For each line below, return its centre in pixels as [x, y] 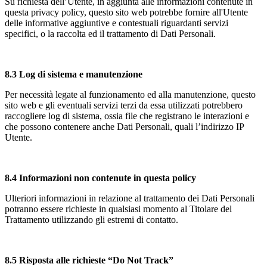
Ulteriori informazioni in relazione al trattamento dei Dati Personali [130, 198]
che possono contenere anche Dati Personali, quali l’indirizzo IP [124, 126]
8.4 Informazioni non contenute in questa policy [100, 178]
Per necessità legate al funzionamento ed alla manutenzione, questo [130, 94]
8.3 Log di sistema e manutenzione [74, 74]
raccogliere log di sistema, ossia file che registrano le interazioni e [127, 116]
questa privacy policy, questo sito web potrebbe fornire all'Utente [126, 12]
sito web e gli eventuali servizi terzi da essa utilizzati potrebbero [124, 105]
